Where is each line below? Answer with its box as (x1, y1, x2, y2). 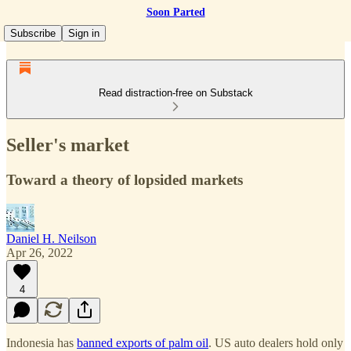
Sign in (68, 27, 100, 39)
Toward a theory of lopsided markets (6, 171, 243, 188)
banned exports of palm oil (77, 335, 208, 349)
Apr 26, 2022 (6, 245, 73, 259)
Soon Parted (146, 6, 205, 18)
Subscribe (10, 27, 56, 39)
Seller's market (6, 134, 129, 155)
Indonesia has (6, 335, 77, 349)
